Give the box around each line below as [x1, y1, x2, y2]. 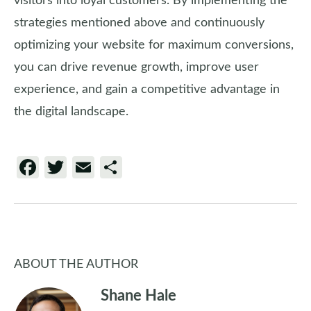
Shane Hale [101, 288, 176, 303]
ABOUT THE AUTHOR [14, 258, 138, 271]
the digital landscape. [14, 106, 128, 118]
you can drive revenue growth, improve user [14, 61, 259, 74]
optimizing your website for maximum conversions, [14, 39, 294, 51]
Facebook [39, 156, 132, 178]
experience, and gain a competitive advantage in [14, 83, 280, 96]
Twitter [67, 156, 136, 178]
